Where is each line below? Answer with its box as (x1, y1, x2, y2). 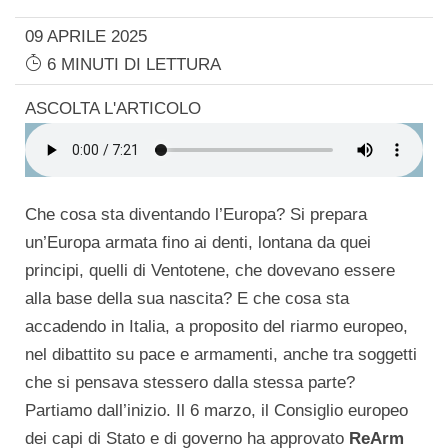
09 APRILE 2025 (25, 26, 147, 46)
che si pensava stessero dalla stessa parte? (25, 372, 355, 392)
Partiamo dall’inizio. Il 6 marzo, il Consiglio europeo (25, 400, 408, 420)
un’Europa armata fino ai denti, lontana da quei (25, 232, 371, 252)
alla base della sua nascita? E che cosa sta (25, 288, 349, 308)
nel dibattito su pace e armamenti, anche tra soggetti (25, 344, 417, 364)
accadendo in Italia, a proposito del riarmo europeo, (25, 316, 408, 336)
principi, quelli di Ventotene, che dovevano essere (25, 260, 395, 280)
